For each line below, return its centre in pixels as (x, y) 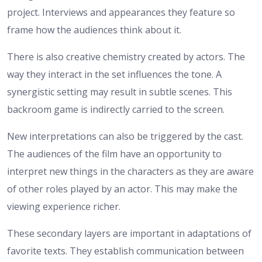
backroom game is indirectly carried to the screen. (116, 109)
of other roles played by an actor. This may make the (122, 189)
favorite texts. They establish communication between (125, 251)
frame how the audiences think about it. (94, 30)
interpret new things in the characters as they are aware (130, 171)
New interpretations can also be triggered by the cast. (125, 136)
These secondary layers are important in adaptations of (129, 233)
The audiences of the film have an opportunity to (114, 154)
